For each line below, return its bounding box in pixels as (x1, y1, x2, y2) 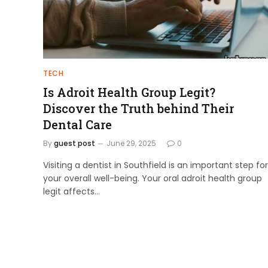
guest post (54, 138, 95, 148)
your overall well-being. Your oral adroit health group (43, 172, 262, 184)
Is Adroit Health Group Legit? (43, 84, 215, 100)
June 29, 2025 (106, 138, 156, 148)
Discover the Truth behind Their (43, 100, 234, 116)
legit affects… (43, 185, 100, 197)
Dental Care (43, 116, 112, 132)
